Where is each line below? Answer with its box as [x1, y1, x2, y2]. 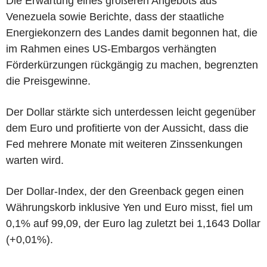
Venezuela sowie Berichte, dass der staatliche [6, 10, 224, 23]
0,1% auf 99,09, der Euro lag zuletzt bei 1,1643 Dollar [6, 217, 260, 229]
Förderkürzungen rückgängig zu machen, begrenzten [6, 58, 258, 71]
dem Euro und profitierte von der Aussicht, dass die [6, 122, 249, 134]
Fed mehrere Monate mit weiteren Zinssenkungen [6, 138, 243, 150]
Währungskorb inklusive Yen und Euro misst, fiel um [6, 201, 253, 213]
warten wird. [6, 154, 64, 166]
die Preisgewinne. [6, 74, 91, 87]
